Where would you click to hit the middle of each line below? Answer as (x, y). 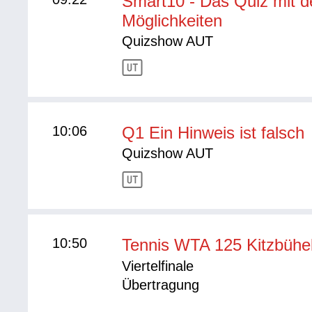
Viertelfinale (158, 266)
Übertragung (161, 285)
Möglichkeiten (172, 21)
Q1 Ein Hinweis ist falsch (213, 133)
